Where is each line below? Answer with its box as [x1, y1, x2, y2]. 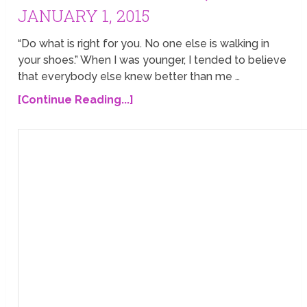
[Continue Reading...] [18, 93, 134, 106]
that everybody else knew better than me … [18, 69, 241, 83]
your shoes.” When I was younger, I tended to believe [18, 53, 287, 66]
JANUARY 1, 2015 [18, 4, 150, 27]
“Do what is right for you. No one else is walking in [18, 36, 270, 50]
